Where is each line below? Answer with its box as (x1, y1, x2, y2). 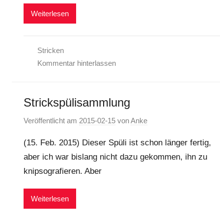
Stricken (37, 46, 64, 55)
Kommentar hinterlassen (37, 59, 116, 68)
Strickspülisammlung (24, 96, 130, 110)
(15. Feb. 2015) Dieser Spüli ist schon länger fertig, (24, 137, 211, 147)
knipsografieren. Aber (24, 166, 102, 176)
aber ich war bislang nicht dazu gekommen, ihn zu (24, 152, 207, 162)
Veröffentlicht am (24, 116, 79, 125)
